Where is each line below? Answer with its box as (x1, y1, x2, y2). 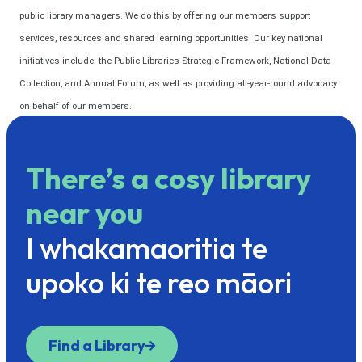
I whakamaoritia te (26, 229, 267, 266)
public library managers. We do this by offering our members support (19, 10, 310, 21)
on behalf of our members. (19, 100, 132, 112)
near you (26, 195, 143, 231)
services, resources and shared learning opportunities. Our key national (19, 32, 322, 44)
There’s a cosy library (26, 160, 311, 196)
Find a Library (48, 336, 145, 355)
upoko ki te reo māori (26, 264, 292, 301)
